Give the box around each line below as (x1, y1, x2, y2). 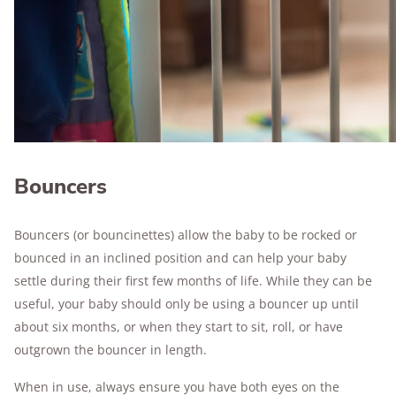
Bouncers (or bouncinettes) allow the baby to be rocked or (14, 226, 357, 243)
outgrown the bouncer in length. (14, 341, 210, 358)
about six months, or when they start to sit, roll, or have (14, 318, 343, 335)
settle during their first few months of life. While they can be (14, 272, 372, 289)
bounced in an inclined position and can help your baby (14, 249, 346, 266)
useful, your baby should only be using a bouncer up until (14, 295, 359, 312)
